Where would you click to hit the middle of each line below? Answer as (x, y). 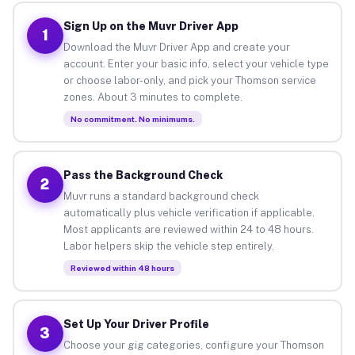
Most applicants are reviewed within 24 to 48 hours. (188, 229)
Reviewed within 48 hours (122, 267)
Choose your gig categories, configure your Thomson (193, 345)
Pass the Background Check (143, 175)
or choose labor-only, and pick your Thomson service (189, 80)
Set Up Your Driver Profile (136, 324)
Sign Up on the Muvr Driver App (151, 26)
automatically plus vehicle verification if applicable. (189, 212)
